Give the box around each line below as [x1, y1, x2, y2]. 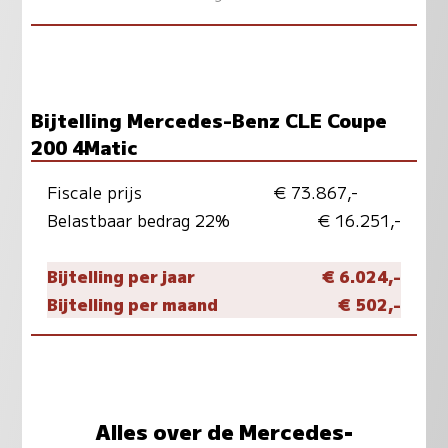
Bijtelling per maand [46, 292, 218, 317]
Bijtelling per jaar [46, 264, 195, 289]
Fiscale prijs [46, 180, 142, 205]
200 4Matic [30, 133, 138, 161]
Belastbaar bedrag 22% [46, 208, 230, 233]
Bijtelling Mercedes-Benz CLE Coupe [30, 106, 387, 134]
